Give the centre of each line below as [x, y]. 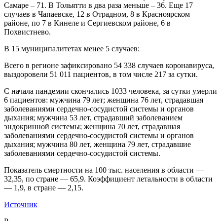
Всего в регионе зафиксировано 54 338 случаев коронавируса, [109, 65]
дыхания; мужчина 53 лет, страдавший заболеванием [93, 117]
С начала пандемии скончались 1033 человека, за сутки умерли [110, 91]
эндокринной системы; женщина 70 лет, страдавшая [92, 126]
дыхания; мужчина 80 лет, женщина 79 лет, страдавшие [97, 144]
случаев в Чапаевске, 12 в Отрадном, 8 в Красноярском [97, 14]
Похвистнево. [27, 32]
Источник [21, 204]
